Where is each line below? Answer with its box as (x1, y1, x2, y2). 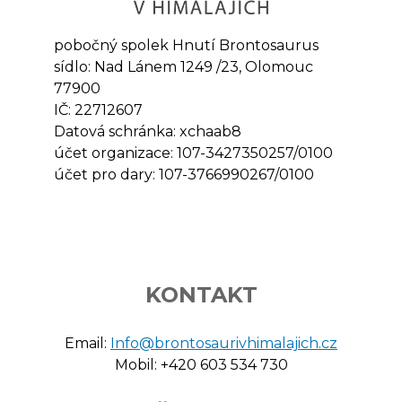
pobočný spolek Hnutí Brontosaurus (54, 36, 319, 54)
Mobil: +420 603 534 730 (114, 355, 288, 373)
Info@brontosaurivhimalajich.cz (110, 334, 337, 352)
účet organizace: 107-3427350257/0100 (54, 144, 333, 162)
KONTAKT (144, 281, 258, 308)
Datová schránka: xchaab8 (54, 122, 241, 140)
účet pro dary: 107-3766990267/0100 (54, 165, 314, 183)
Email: (65, 334, 110, 352)
